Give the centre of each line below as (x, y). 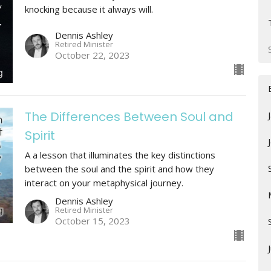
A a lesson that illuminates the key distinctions (120, 155)
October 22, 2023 (92, 55)
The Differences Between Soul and (129, 116)
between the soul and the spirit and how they (119, 168)
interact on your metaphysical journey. (104, 182)
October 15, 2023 (92, 220)
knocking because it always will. (89, 9)
